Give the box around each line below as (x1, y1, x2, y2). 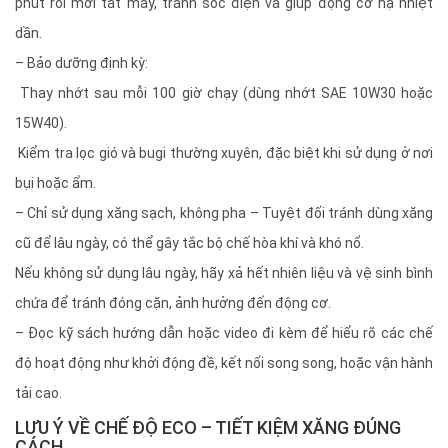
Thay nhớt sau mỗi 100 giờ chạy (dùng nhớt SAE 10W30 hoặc (15, 85, 433, 102)
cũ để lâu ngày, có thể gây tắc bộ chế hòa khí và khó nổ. (15, 235, 364, 252)
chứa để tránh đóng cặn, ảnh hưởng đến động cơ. (15, 295, 331, 312)
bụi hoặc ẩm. (15, 175, 96, 192)
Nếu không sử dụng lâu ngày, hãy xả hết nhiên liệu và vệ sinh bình (15, 265, 433, 282)
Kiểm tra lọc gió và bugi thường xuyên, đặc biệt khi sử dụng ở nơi (15, 145, 433, 162)
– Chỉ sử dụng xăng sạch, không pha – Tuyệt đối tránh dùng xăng (15, 205, 433, 222)
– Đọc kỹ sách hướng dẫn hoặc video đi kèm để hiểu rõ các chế (15, 325, 433, 342)
